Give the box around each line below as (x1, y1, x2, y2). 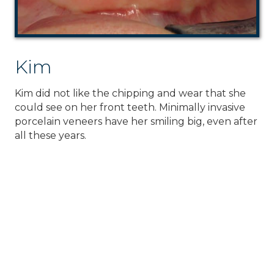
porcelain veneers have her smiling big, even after (15, 115, 257, 127)
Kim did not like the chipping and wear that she (15, 87, 246, 99)
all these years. (15, 129, 86, 141)
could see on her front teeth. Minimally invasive (15, 101, 245, 113)
